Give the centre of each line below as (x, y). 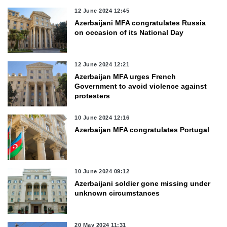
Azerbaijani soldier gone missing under (143, 183)
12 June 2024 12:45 (102, 10)
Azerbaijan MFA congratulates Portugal (142, 130)
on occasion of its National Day (129, 32)
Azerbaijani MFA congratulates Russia (140, 23)
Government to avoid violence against (141, 86)
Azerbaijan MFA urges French (125, 76)
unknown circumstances (117, 193)
